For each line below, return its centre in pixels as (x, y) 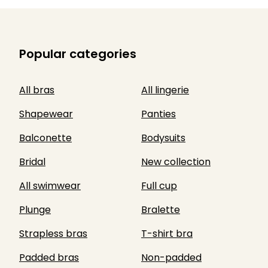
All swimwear (50, 186)
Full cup (159, 186)
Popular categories (78, 54)
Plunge (35, 210)
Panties (159, 114)
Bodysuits (163, 138)
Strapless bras (53, 234)
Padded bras (49, 258)
